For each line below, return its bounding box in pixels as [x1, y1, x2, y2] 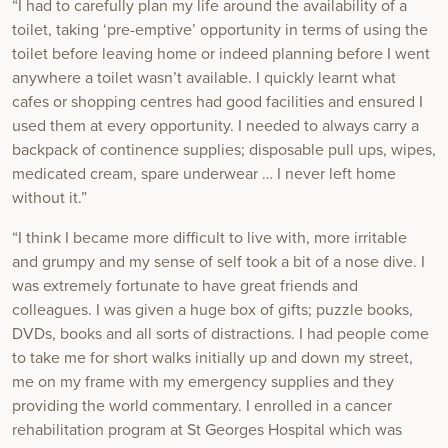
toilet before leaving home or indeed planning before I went [12, 44, 430, 65]
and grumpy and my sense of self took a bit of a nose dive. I [12, 252, 425, 273]
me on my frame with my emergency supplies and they [12, 372, 394, 393]
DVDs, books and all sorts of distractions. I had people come [12, 324, 429, 345]
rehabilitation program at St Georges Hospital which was [12, 420, 402, 441]
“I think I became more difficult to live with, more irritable [12, 228, 407, 249]
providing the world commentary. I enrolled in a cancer [12, 396, 392, 417]
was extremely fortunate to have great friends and [12, 276, 358, 297]
